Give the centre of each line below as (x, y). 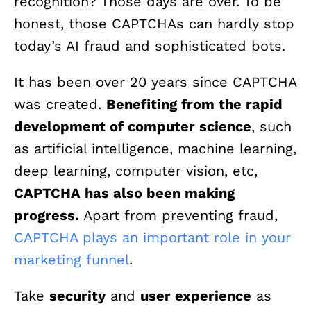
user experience (196, 296)
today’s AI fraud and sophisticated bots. (150, 46)
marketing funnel (72, 260)
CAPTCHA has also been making (124, 193)
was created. (60, 104)
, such (271, 127)
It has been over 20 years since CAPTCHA (155, 82)
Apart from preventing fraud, (180, 216)
